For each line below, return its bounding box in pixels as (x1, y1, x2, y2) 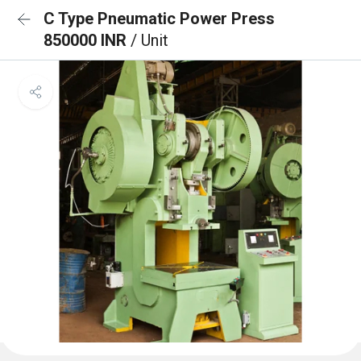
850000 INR (44, 31, 131, 50)
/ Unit (131, 31, 168, 50)
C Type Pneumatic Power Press (44, 9, 275, 28)
